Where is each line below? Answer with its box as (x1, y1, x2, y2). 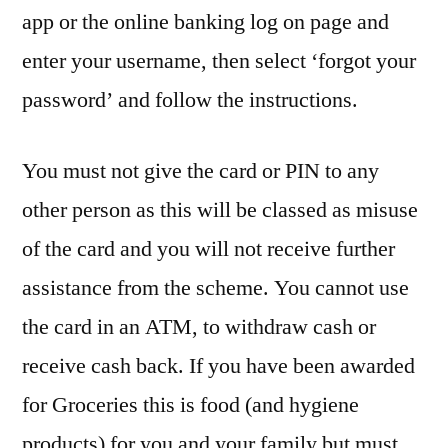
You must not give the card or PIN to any (22, 157, 379, 186)
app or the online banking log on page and (22, 8, 389, 37)
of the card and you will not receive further (22, 235, 395, 264)
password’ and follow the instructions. (22, 86, 358, 115)
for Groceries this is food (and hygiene (22, 391, 359, 420)
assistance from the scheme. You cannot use (22, 274, 409, 303)
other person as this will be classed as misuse (22, 196, 418, 225)
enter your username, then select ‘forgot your (22, 47, 416, 76)
